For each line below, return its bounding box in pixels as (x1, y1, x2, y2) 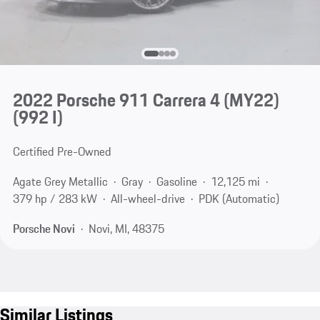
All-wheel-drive (110, 190, 185, 208)
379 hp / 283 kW (12, 190, 97, 208)
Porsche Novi (12, 219, 75, 237)
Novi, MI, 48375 (88, 219, 164, 237)
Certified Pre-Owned (12, 143, 111, 161)
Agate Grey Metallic (12, 173, 108, 191)
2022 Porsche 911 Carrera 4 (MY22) (12, 86, 279, 114)
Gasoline (156, 173, 197, 191)
